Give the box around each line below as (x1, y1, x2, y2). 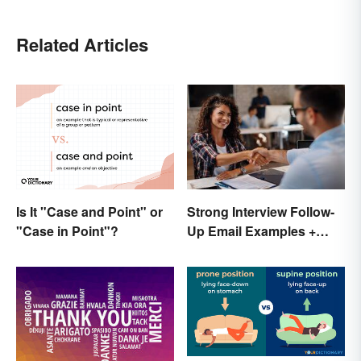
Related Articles (16, 31, 148, 57)
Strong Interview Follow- (187, 202, 334, 222)
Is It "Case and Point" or (16, 202, 163, 222)
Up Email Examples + (187, 222, 316, 241)
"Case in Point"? (16, 222, 118, 241)
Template (187, 241, 243, 260)
